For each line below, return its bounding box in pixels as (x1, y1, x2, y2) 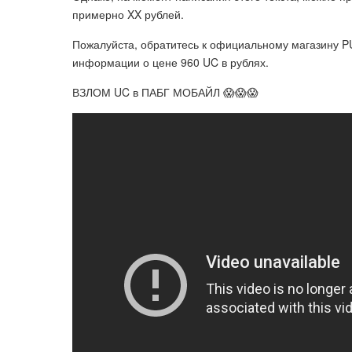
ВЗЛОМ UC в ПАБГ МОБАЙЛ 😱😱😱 (72, 84, 258, 100)
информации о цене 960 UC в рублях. (72, 54, 269, 70)
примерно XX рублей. (72, 6, 184, 22)
